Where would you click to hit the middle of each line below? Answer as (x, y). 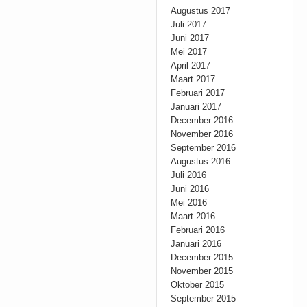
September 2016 (204, 148)
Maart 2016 (193, 216)
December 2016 (202, 120)
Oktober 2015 (198, 285)
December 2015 (202, 257)
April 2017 (191, 65)
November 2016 (202, 134)
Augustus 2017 (201, 11)
